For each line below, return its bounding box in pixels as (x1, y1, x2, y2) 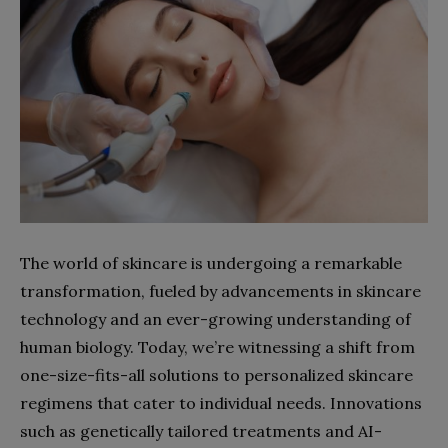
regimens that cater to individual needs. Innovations (20, 392, 422, 413)
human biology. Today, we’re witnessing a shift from (20, 336, 415, 357)
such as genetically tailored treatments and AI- (20, 420, 382, 441)
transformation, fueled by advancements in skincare (20, 280, 421, 301)
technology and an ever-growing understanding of (20, 308, 411, 329)
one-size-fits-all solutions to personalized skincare (20, 364, 413, 385)
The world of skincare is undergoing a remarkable (20, 252, 402, 273)
